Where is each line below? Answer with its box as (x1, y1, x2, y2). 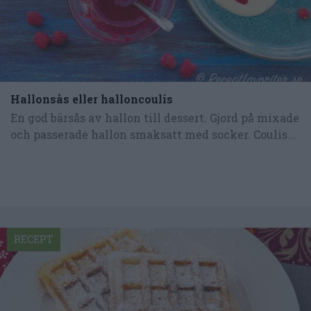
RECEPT (14, 232, 53, 246)
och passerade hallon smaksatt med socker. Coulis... (10, 126, 296, 142)
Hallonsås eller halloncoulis (10, 91, 173, 106)
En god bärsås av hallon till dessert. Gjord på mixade (10, 110, 299, 125)
